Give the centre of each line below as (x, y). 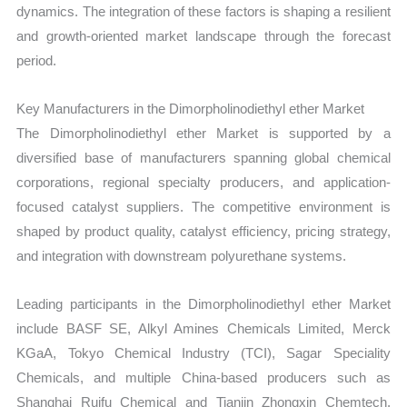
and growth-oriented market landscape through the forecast (203, 35)
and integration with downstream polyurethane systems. (182, 256)
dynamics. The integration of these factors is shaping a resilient (203, 11)
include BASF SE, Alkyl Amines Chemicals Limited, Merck (203, 329)
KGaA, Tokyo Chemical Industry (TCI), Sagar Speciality (203, 353)
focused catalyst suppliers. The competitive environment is (203, 207)
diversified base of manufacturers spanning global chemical (203, 158)
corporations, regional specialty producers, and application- (203, 183)
